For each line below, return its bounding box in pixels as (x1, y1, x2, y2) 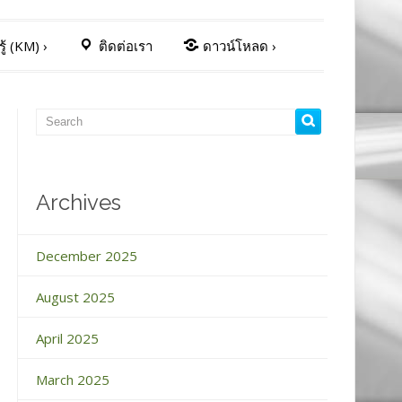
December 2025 (35, 246, 137, 265)
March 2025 (35, 370, 109, 389)
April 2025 (35, 328, 99, 347)
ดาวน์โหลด (203, 36, 268, 55)
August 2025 (35, 287, 115, 306)
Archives (35, 188, 121, 215)
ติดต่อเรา (98, 36, 153, 55)
